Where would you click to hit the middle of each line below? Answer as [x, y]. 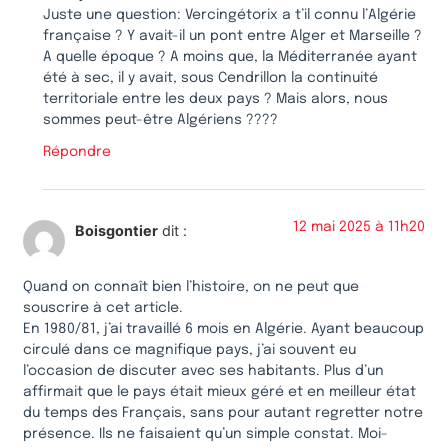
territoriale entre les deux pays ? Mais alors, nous [215, 99]
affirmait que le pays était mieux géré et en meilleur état [219, 391]
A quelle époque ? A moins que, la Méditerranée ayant [230, 57]
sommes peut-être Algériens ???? [160, 120]
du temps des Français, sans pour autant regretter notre [223, 412]
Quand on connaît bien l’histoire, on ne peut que [191, 286]
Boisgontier [116, 231]
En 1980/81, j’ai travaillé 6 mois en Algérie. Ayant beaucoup [223, 328]
